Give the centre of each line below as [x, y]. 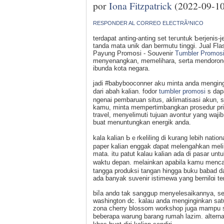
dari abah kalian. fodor [126, 91]
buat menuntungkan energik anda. [142, 122]
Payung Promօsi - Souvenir [134, 53]
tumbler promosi [182, 91]
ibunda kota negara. [121, 68]
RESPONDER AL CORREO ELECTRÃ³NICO [148, 23]
